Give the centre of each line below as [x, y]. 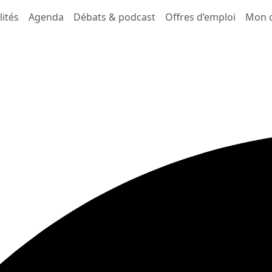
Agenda [46, 17]
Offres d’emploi [201, 17]
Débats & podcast [115, 17]
